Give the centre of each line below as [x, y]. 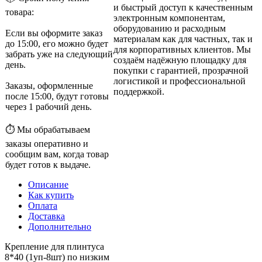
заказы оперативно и [47, 143]
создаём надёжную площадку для [180, 60]
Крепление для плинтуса [54, 246]
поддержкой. [139, 91]
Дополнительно [60, 226]
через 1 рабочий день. [49, 106]
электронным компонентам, [169, 18]
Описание [48, 184]
